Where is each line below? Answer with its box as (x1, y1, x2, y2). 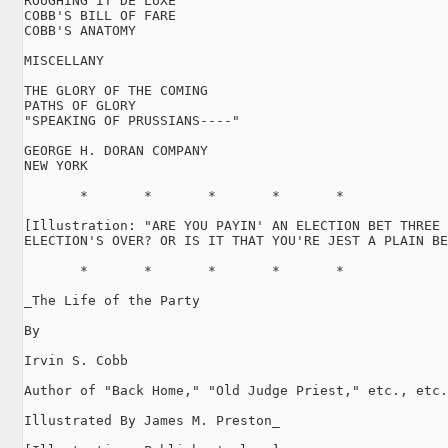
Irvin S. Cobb (24, 352, 128, 368)
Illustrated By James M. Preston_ (24, 412, 280, 428)
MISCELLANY (24, 52, 104, 68)
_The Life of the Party (24, 292, 200, 308)
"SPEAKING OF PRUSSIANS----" (24, 112, 240, 128)
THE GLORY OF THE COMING (24, 82, 208, 98)
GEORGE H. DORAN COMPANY (24, 142, 208, 158)
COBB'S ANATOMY (24, 22, 136, 38)
